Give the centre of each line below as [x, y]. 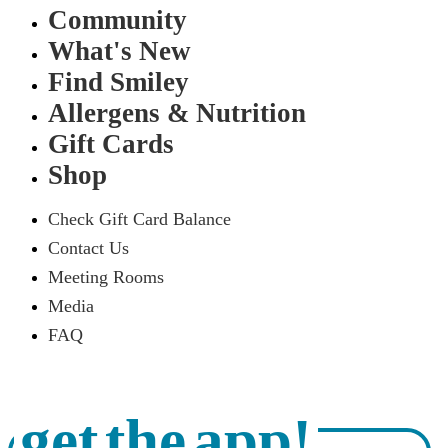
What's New [119, 51]
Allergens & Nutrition [177, 113]
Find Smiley [118, 82]
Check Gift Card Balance [139, 219]
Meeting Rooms [106, 277]
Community [117, 20]
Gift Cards [111, 144]
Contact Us [88, 248]
